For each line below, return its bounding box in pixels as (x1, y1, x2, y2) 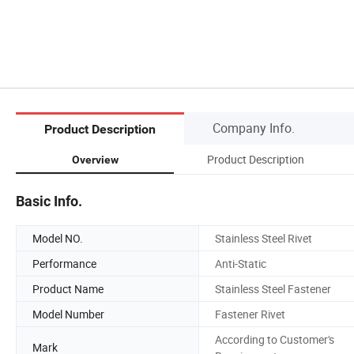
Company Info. (213, 119, 295, 137)
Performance (32, 255, 96, 271)
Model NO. (32, 230, 83, 246)
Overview (71, 153, 119, 166)
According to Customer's (215, 331, 334, 347)
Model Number (32, 306, 104, 322)
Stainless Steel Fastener (215, 281, 331, 296)
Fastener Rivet (215, 306, 285, 322)
